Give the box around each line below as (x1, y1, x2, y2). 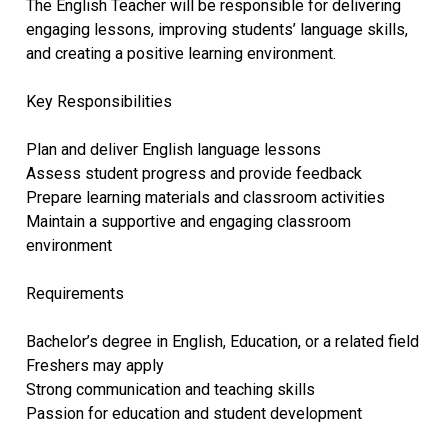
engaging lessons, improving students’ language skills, (25, 19, 408, 39)
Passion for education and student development (25, 403, 362, 423)
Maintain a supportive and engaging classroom (25, 211, 351, 231)
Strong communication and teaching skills (25, 379, 315, 399)
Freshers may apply (25, 355, 164, 375)
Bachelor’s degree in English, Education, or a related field (25, 331, 419, 351)
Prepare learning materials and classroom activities (25, 187, 385, 207)
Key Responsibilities (25, 91, 172, 111)
